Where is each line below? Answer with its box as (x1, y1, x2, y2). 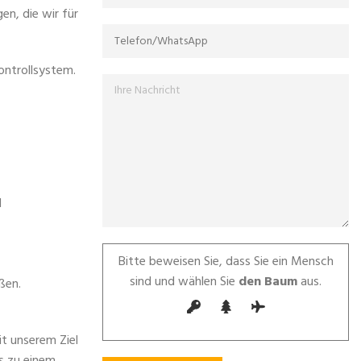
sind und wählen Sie (130, 272, 235, 293)
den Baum (235, 272, 297, 293)
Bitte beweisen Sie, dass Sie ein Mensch (118, 251, 334, 272)
